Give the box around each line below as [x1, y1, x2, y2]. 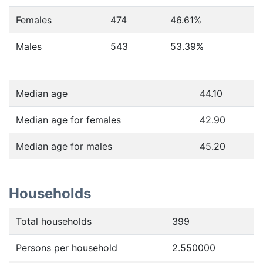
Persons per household [16, 242, 117, 254]
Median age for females [16, 114, 121, 126]
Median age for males [16, 140, 112, 152]
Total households [16, 215, 92, 227]
